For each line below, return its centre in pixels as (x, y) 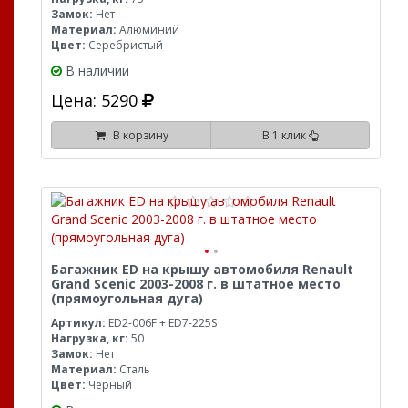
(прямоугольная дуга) (127, 298)
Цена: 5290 (97, 100)
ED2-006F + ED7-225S (161, 323)
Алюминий (148, 30)
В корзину (138, 135)
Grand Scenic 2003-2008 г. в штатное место (196, 284)
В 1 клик (285, 135)
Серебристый (124, 45)
